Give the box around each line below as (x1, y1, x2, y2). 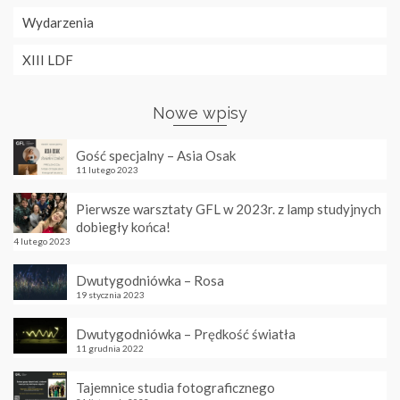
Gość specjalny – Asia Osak (76, 147, 236, 163)
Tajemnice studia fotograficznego (76, 379, 275, 396)
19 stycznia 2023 (76, 289, 145, 300)
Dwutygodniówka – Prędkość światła (76, 326, 296, 342)
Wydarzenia (22, 14, 94, 30)
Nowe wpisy (153, 104, 247, 122)
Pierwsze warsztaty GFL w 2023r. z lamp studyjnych (76, 201, 381, 217)
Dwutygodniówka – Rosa (76, 272, 224, 288)
